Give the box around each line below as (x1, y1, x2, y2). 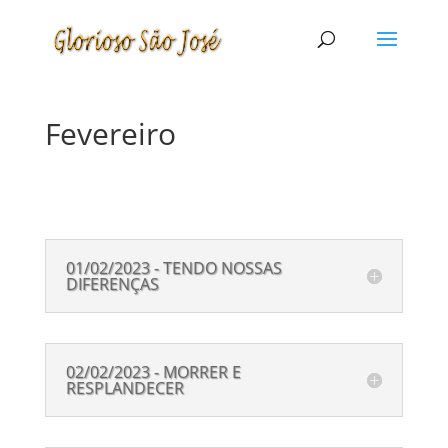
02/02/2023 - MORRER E (65, 361, 241, 383)
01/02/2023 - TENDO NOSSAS (65, 257, 282, 279)
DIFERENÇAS (65, 273, 159, 295)
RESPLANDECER (65, 377, 184, 399)
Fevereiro (44, 113, 176, 154)
